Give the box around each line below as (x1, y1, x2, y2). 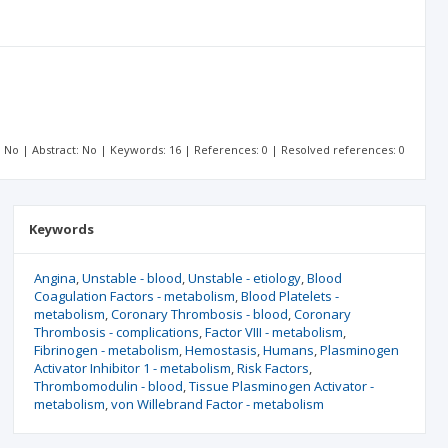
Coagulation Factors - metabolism (33, 287, 235, 305)
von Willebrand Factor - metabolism (110, 395, 324, 413)
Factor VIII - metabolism (204, 323, 343, 341)
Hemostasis (184, 341, 257, 359)
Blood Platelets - (240, 287, 339, 305)
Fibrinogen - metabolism (33, 341, 179, 359)
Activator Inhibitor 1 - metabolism (33, 359, 231, 377)
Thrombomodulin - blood (33, 377, 183, 395)
